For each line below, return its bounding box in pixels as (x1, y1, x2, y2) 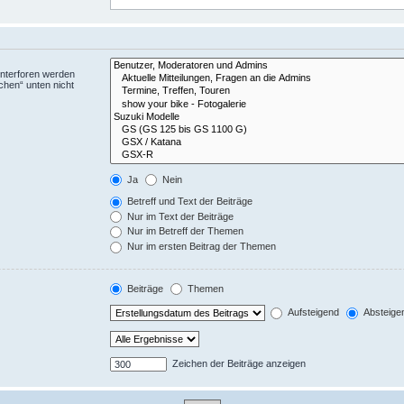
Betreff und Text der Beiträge (124, 196, 253, 207)
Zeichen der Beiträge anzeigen (170, 358, 307, 370)
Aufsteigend (285, 307, 340, 318)
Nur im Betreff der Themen (124, 225, 244, 237)
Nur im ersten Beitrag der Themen (124, 240, 277, 252)
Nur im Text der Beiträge (124, 210, 234, 222)
